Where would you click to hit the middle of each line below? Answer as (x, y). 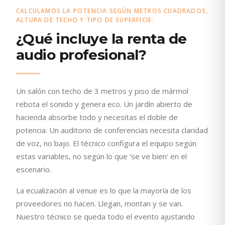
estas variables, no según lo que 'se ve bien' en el (101, 156)
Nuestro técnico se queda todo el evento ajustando (105, 216)
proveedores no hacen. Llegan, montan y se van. (99, 203)
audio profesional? (81, 54)
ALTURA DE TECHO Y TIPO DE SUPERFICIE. (85, 20)
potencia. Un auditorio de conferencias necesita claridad (112, 130)
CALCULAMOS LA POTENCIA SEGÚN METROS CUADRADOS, (112, 11)
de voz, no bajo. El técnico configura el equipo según (106, 143)
